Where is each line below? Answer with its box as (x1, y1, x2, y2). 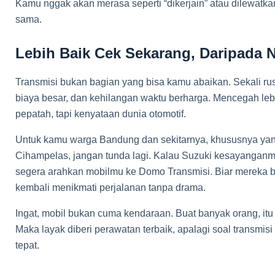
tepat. (15, 240, 39, 250)
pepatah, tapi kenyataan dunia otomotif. (15, 109, 186, 119)
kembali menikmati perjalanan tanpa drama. (15, 182, 206, 193)
